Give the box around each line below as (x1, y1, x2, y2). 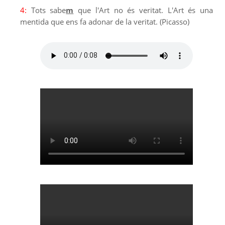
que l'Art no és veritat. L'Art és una (73, 5, 213, 15)
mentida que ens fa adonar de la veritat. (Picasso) (20, 16, 189, 27)
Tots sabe (27, 5, 66, 15)
